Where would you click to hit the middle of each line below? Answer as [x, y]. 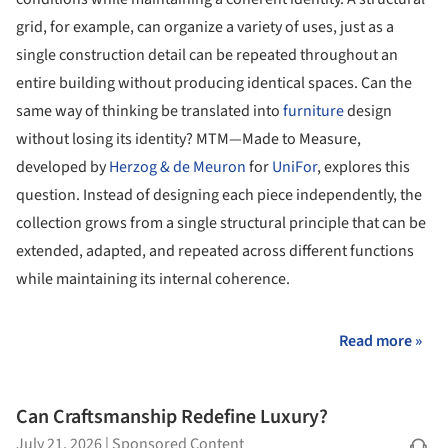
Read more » [380, 340]
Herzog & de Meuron [177, 166]
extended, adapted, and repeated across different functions [215, 250]
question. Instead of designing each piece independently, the [219, 194]
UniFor [294, 166]
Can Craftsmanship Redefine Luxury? [172, 417]
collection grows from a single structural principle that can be [221, 222]
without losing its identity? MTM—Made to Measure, [188, 138]
